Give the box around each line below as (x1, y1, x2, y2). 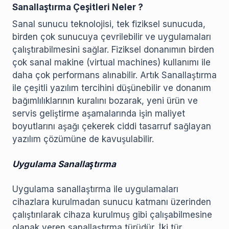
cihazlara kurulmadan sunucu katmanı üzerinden (12, 197, 211, 208)
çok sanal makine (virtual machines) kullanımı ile (12, 57, 211, 68)
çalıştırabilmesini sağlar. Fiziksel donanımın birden (12, 44, 214, 55)
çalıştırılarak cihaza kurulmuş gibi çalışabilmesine (12, 210, 212, 220)
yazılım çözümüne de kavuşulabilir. (12, 134, 154, 145)
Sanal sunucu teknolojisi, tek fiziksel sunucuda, (12, 19, 205, 30)
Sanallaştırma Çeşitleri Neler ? (12, 2, 143, 13)
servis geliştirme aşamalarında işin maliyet (12, 108, 185, 119)
